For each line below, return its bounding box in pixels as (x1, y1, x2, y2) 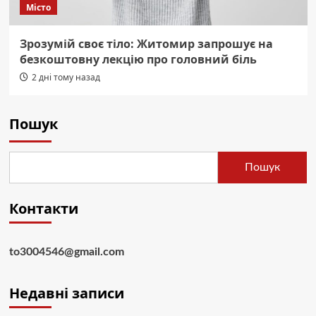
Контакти (8, 198, 78, 218)
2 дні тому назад (31, 71, 100, 83)
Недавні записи (8, 283, 124, 303)
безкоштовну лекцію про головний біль (19, 51, 257, 67)
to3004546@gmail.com (8, 245, 124, 257)
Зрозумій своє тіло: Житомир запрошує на (19, 35, 273, 51)
